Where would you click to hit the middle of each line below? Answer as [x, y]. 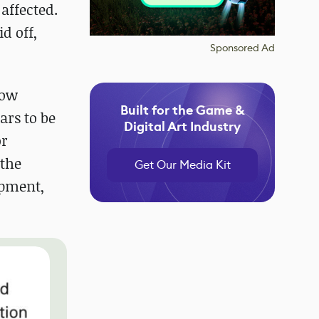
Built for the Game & [182, 110]
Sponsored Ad [242, 48]
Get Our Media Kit [182, 165]
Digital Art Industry [182, 127]
